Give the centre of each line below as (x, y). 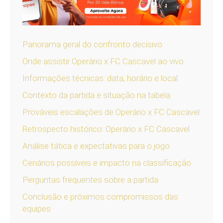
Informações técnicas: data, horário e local (100, 78)
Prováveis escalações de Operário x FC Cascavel (111, 112)
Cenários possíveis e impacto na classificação (107, 163)
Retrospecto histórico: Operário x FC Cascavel (106, 129)
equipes (37, 209)
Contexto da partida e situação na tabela (96, 95)
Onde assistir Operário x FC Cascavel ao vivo (103, 61)
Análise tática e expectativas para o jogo (96, 146)
